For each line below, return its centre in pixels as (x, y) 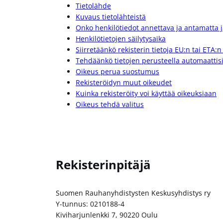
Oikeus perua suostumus (117, 71)
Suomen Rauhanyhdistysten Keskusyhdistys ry (133, 193)
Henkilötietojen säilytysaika (121, 38)
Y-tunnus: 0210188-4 (90, 204)
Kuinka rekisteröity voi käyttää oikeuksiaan (146, 93)
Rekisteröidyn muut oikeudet (124, 82)
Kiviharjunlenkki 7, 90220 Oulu (107, 215)
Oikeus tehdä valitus (110, 104)
